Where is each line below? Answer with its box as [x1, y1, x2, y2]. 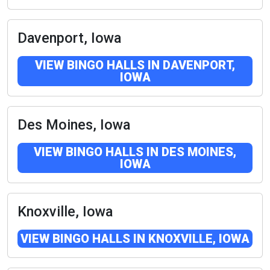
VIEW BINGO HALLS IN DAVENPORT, [35, 58, 235, 73]
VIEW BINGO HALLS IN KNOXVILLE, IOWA [20, 231, 250, 246]
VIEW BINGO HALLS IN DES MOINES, [34, 145, 236, 160]
